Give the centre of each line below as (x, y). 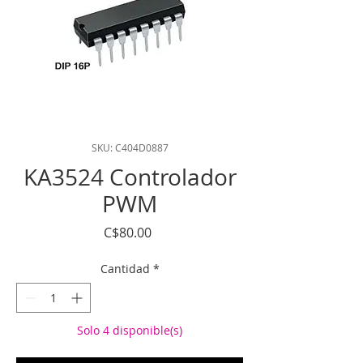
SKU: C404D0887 (130, 147)
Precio (170, 232)
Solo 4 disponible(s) (130, 330)
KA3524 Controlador (130, 177)
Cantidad (125, 269)
